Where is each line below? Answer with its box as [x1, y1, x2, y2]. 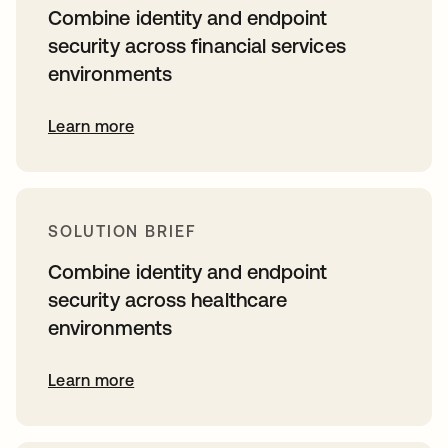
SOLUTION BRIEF [48, 222, 197, 241]
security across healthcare [48, 288, 288, 312]
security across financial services [48, 34, 346, 58]
